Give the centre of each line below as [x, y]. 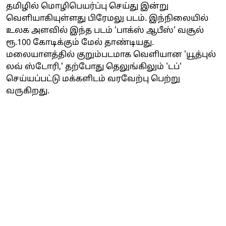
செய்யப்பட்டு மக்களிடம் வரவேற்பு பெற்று [93, 79]
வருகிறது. [29, 91]
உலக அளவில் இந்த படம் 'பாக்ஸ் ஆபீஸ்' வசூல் [105, 31]
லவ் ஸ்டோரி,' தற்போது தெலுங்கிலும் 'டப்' [94, 67]
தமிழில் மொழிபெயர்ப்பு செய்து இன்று [87, 6]
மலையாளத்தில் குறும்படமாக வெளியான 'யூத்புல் [111, 55]
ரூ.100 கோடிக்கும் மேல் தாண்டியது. [80, 43]
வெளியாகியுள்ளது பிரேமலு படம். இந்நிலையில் [107, 18]
